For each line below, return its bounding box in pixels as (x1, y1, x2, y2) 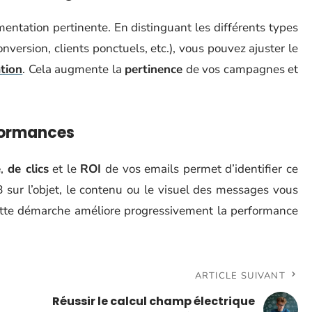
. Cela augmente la (22, 61, 125, 77)
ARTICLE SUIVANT (194, 270, 286, 282)
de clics (8, 161, 49, 177)
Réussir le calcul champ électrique (52, 293, 255, 309)
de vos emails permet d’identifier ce (101, 161, 299, 177)
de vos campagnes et (182, 61, 299, 77)
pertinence (125, 61, 183, 77)
